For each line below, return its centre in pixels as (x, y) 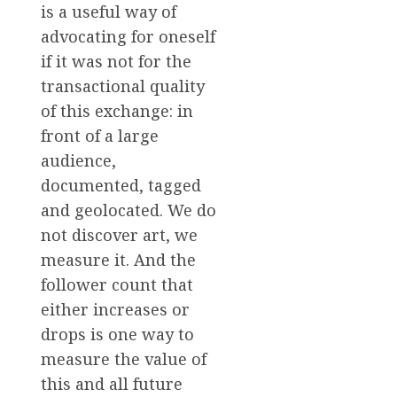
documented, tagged (121, 185)
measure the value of (124, 358)
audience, (78, 160)
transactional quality (123, 86)
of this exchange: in (117, 110)
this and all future (112, 383)
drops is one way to (117, 334)
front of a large (100, 135)
